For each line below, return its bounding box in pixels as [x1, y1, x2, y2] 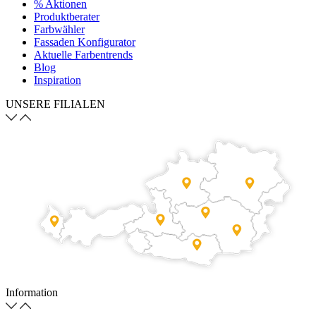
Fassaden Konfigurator [34, 36, 135, 49]
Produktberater [34, 11, 99, 23]
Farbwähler [34, 23, 85, 36]
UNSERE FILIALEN [6, 98, 105, 111]
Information [6, 286, 58, 299]
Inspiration [34, 74, 81, 87]
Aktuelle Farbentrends [34, 49, 133, 61]
